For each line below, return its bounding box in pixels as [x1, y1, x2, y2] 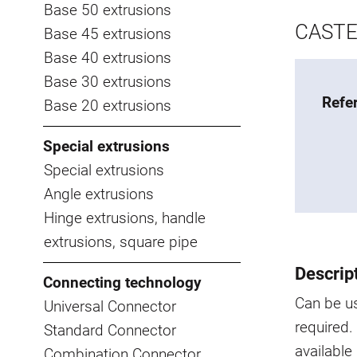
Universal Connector [44, 296, 176, 316]
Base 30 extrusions [44, 72, 171, 91]
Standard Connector [44, 320, 176, 339]
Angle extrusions [44, 184, 154, 203]
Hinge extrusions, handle [44, 208, 206, 227]
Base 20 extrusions [44, 96, 171, 115]
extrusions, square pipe [44, 232, 198, 251]
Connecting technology [43, 273, 202, 292]
